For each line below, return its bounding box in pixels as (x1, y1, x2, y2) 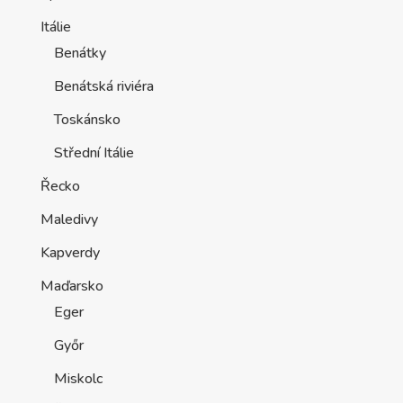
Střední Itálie (53, 142, 134, 163)
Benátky (53, 42, 106, 63)
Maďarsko (40, 275, 103, 296)
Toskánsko (53, 109, 121, 130)
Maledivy (40, 209, 98, 229)
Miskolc (53, 368, 103, 389)
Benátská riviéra (53, 76, 154, 96)
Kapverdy (40, 242, 100, 263)
